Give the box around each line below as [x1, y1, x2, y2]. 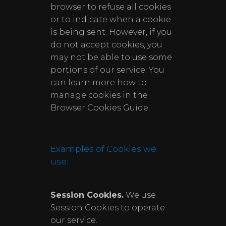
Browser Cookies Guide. [50, 103, 150, 112]
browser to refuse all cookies [50, 2, 171, 12]
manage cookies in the [50, 90, 148, 100]
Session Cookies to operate [50, 203, 165, 212]
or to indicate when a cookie [50, 15, 171, 24]
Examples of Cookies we [50, 144, 156, 154]
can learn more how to [50, 78, 147, 87]
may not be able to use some [50, 52, 172, 62]
